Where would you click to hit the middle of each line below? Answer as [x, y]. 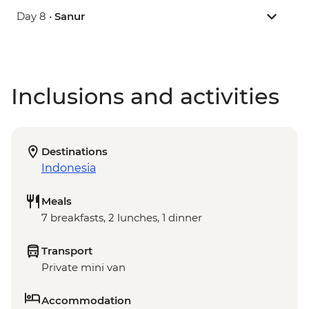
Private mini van [83, 268]
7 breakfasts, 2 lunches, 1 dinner [122, 218]
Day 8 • [36, 17]
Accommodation [86, 301]
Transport [67, 251]
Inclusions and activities [145, 97]
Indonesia [69, 168]
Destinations [74, 152]
